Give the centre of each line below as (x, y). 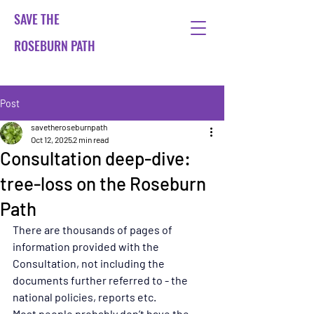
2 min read (91, 139)
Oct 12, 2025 (52, 139)
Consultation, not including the (90, 263)
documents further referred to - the (101, 280)
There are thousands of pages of (94, 230)
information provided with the (87, 246)
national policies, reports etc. (84, 297)
